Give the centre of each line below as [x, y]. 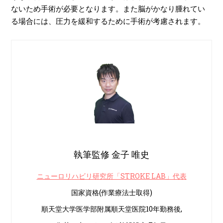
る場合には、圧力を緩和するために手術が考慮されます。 [108, 21]
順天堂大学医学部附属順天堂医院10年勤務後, [111, 209]
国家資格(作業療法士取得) [111, 192]
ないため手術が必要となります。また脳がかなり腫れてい [108, 8]
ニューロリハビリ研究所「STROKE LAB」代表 [111, 176]
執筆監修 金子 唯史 [111, 154]
